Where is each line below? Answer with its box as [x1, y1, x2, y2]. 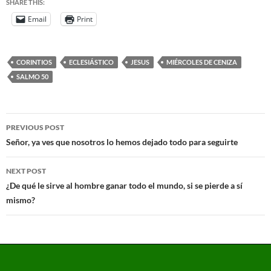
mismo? [6, 194, 35, 205]
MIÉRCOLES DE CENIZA [166, 57, 237, 66]
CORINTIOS [16, 57, 52, 66]
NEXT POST [6, 166, 46, 175]
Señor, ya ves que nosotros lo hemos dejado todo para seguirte [6, 136, 238, 147]
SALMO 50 [16, 72, 48, 80]
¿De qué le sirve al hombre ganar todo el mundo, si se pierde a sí [6, 180, 243, 191]
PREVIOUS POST [6, 122, 64, 132]
